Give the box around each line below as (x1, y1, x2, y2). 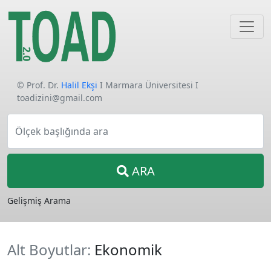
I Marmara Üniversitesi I (97, 79, 198, 91)
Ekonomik (94, 240, 162, 260)
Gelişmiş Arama (7, 195, 71, 206)
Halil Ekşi (61, 79, 97, 91)
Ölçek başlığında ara (15, 125, 108, 138)
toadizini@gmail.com (17, 92, 102, 103)
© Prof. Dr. (17, 79, 61, 91)
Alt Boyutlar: (7, 240, 94, 260)
